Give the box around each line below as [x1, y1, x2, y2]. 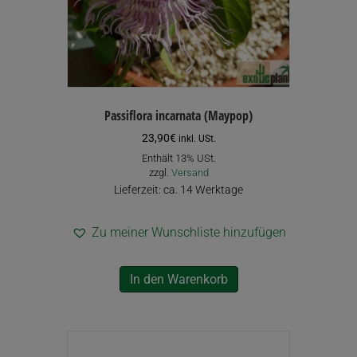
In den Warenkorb [129, 271, 228, 287]
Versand [171, 166, 209, 178]
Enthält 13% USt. [141, 151, 216, 164]
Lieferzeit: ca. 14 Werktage [114, 182, 243, 196]
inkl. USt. [178, 132, 216, 144]
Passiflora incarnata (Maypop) [104, 106, 253, 124]
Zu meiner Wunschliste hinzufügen [91, 224, 286, 240]
